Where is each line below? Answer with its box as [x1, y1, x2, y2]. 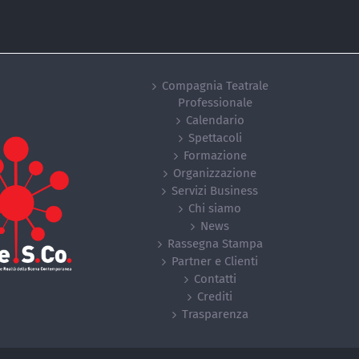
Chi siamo [188, 201, 242, 216]
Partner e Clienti [171, 254, 259, 268]
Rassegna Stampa [167, 236, 263, 251]
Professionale [177, 95, 252, 110]
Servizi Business [171, 184, 259, 198]
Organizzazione [173, 166, 257, 180]
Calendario [185, 113, 244, 127]
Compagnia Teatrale [161, 79, 268, 93]
